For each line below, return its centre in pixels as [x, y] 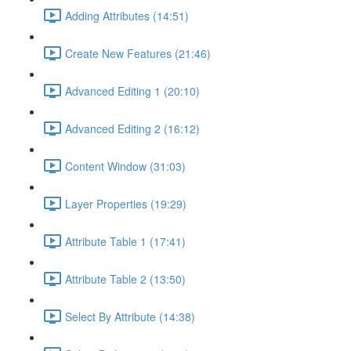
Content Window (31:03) [125, 166]
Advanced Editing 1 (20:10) [132, 90]
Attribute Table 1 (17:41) [125, 241]
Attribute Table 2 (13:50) [125, 279]
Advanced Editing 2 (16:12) [132, 128]
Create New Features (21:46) [138, 53]
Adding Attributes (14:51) [127, 15]
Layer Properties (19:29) [126, 203]
